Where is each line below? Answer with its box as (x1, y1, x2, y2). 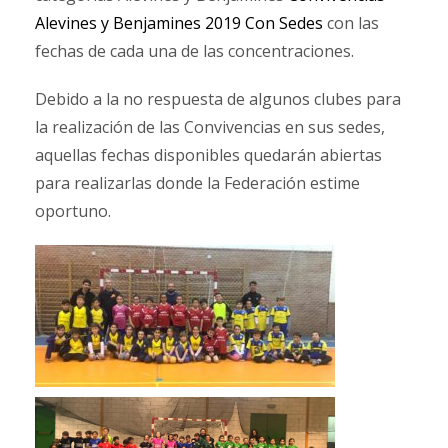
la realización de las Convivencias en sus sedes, (35, 115, 385, 138)
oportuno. (35, 199, 111, 222)
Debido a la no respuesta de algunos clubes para (35, 87, 401, 110)
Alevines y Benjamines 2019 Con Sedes (35, 11, 323, 34)
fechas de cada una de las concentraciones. (35, 39, 354, 62)
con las (323, 11, 379, 34)
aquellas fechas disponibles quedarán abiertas (35, 143, 382, 166)
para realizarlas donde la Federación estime (35, 171, 360, 194)
